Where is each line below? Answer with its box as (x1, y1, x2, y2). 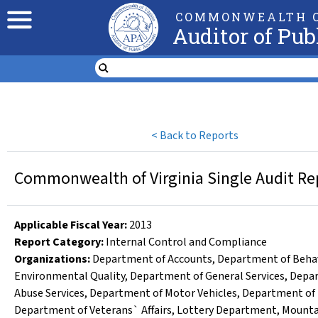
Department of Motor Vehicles (89, 285, 237, 301)
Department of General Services (130, 268, 285, 284)
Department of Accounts (92, 251, 212, 267)
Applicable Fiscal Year (14, 217, 124, 233)
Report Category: (14, 234, 104, 250)
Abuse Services (14, 285, 84, 301)
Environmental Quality (14, 268, 125, 284)
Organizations (14, 251, 87, 267)
